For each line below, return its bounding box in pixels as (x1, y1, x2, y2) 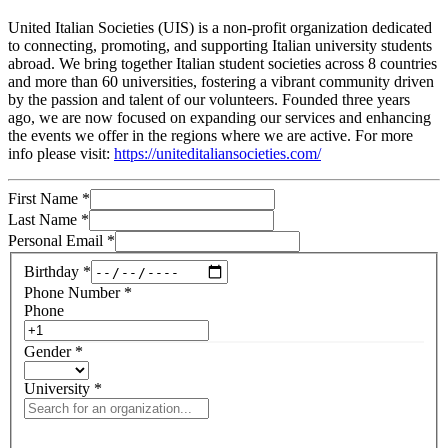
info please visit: (8, 145, 114, 163)
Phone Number (24, 284, 120, 302)
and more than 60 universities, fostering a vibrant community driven (8, 73, 434, 91)
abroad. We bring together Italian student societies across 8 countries (8, 55, 437, 73)
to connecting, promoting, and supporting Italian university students (8, 37, 432, 55)
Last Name (8, 211, 77, 229)
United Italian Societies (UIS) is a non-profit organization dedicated (8, 19, 432, 37)
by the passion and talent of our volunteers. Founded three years (8, 91, 410, 109)
